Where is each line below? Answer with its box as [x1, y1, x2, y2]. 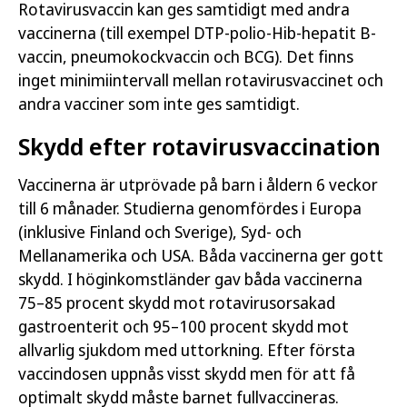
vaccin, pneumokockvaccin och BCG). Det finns [18, 45, 353, 67]
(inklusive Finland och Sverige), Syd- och [18, 221, 302, 243]
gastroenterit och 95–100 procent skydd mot [18, 315, 349, 337]
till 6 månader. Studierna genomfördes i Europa [18, 197, 362, 219]
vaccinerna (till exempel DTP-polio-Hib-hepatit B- [18, 22, 376, 44]
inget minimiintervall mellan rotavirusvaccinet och [18, 69, 383, 91]
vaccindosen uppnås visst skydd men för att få [18, 362, 355, 384]
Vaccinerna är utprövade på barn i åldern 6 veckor [18, 174, 378, 195]
